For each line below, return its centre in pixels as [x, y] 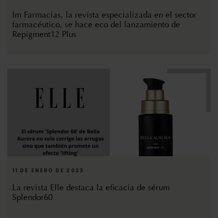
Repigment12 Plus [44, 35]
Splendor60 [32, 198]
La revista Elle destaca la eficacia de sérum [91, 188]
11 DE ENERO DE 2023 [48, 171]
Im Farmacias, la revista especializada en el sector [104, 15]
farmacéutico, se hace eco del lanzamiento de [96, 25]
